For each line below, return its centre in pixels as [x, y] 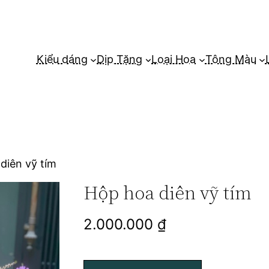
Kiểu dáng [62, 59]
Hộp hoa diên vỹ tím [168, 193]
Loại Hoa [174, 59]
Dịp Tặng [119, 59]
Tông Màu [231, 59]
